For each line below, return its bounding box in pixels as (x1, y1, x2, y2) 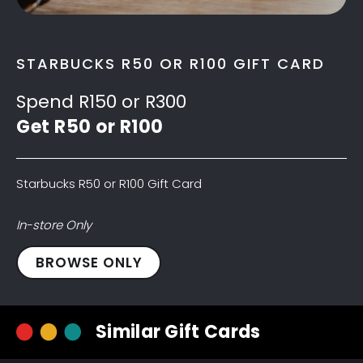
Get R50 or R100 (16, 114, 164, 139)
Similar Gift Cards (96, 319, 261, 344)
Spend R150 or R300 (16, 89, 186, 114)
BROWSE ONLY (35, 252, 143, 272)
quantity (15, 322, 68, 341)
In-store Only (16, 216, 92, 233)
